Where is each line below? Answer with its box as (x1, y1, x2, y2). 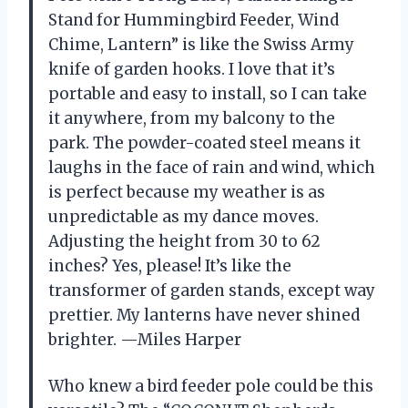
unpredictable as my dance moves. (48, 207, 319, 228)
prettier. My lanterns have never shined (48, 305, 360, 326)
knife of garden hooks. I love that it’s (48, 59, 335, 80)
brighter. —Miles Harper (48, 330, 241, 351)
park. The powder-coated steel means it (48, 133, 361, 154)
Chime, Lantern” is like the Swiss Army (48, 35, 354, 56)
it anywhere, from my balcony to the (48, 108, 335, 129)
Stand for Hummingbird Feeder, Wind (48, 10, 339, 31)
